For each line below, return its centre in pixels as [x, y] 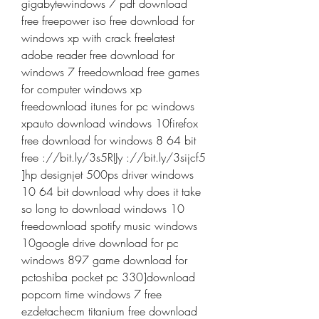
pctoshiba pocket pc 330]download [108, 277]
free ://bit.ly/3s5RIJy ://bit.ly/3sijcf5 [114, 157]
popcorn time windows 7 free [91, 294]
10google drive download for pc [100, 243]
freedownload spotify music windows [109, 226]
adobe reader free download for [98, 55]
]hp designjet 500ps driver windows [108, 174]
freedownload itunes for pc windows [108, 106]
